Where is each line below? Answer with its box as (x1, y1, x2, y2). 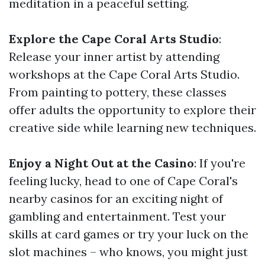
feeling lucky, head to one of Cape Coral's (9, 173, 238, 188)
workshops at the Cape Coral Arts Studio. (9, 67, 240, 82)
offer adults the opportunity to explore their (9, 102, 256, 117)
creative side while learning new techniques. (9, 120, 256, 135)
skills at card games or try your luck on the (9, 227, 248, 241)
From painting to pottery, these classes (9, 85, 227, 99)
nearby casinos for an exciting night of (9, 191, 223, 206)
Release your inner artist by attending (9, 49, 219, 64)
